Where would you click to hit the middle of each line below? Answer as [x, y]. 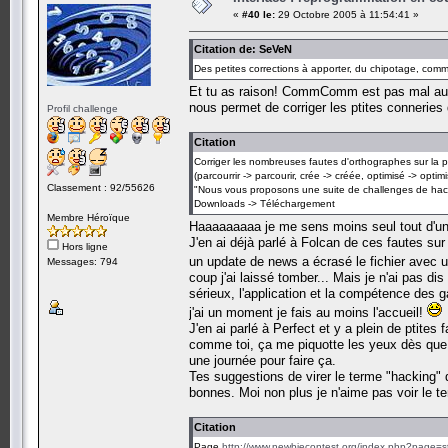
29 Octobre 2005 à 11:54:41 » [347, 14]
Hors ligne [83, 246]
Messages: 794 [82, 261]
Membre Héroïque [88, 217]
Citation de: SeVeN [243, 48]
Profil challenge [82, 108]
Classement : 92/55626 [101, 187]
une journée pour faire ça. [262, 360]
